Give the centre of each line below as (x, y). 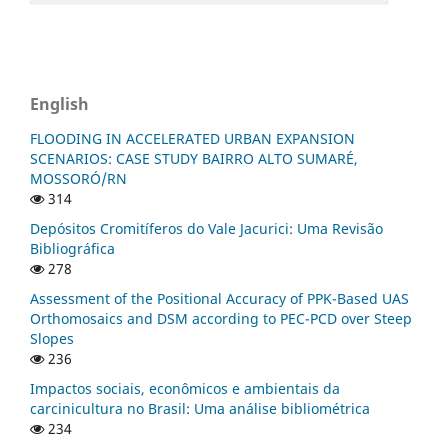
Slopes (52, 339)
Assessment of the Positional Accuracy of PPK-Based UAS (219, 299)
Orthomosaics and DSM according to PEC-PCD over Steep (221, 319)
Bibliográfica (72, 249)
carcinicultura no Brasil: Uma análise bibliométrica (200, 409)
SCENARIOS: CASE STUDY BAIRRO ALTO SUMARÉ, (194, 159)
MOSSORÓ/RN (78, 179)
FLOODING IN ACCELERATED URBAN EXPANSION (192, 139)
